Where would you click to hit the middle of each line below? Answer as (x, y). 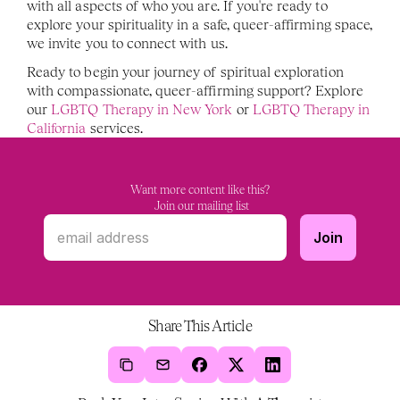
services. (117, 128)
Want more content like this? (200, 190)
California (57, 128)
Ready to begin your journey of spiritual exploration (185, 72)
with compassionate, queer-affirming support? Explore (195, 91)
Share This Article (200, 326)
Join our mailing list (200, 206)
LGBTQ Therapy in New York (140, 109)
